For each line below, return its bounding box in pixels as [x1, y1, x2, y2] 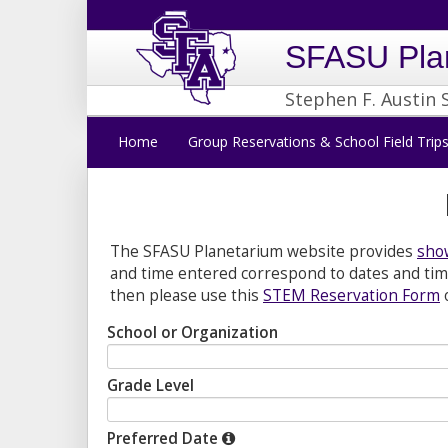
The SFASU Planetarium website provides [110, 241, 417, 262]
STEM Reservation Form [263, 285, 440, 306]
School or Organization [107, 322, 278, 343]
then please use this [110, 285, 263, 306]
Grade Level [107, 375, 194, 396]
